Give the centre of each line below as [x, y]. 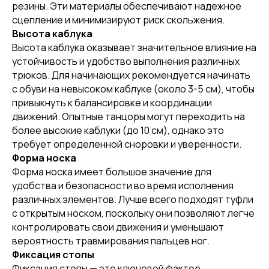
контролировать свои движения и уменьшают [118, 227]
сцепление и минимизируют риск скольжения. [118, 20]
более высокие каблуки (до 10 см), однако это [118, 130]
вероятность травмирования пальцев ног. [111, 241]
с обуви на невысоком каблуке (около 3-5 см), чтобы [133, 89]
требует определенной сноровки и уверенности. [127, 144]
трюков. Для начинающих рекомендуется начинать [131, 75]
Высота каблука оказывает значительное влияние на [134, 47]
